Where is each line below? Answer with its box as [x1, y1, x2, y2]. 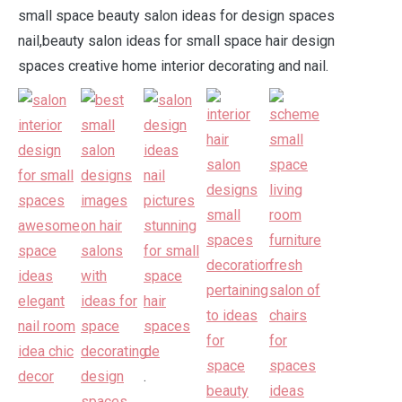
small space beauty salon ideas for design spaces [18, 7, 335, 24]
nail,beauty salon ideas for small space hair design [18, 32, 335, 49]
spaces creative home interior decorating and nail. [18, 57, 328, 74]
